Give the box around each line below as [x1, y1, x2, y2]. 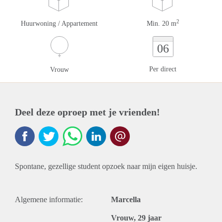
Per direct [149, 65, 176, 73]
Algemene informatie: [15, 195, 83, 204]
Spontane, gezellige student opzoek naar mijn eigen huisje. [15, 162, 197, 170]
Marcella [111, 195, 141, 204]
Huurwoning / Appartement [21, 20, 98, 27]
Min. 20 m [146, 20, 176, 27]
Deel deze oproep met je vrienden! [15, 107, 160, 117]
